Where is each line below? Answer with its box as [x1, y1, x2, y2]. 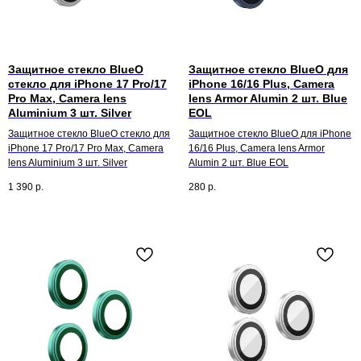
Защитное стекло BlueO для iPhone [189, 127, 351, 139]
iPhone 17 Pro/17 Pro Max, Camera [8, 142, 164, 154]
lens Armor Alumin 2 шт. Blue [189, 91, 347, 105]
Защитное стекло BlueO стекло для [8, 127, 170, 139]
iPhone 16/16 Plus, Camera [189, 77, 334, 90]
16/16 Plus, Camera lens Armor [189, 142, 325, 154]
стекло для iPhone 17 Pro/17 [8, 77, 167, 90]
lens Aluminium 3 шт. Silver [8, 156, 127, 168]
